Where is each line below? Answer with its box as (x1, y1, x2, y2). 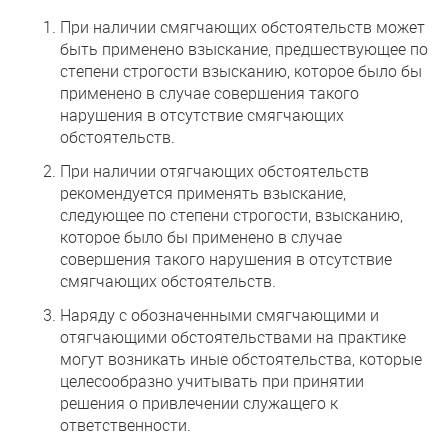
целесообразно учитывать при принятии (60, 370, 364, 391)
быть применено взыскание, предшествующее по (60, 38, 428, 59)
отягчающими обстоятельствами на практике (60, 326, 406, 347)
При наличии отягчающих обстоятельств (60, 160, 369, 181)
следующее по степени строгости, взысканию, (60, 204, 403, 225)
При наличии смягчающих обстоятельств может (60, 16, 425, 37)
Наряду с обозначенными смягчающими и (60, 304, 379, 325)
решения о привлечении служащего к (60, 392, 338, 413)
